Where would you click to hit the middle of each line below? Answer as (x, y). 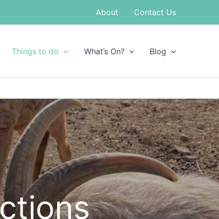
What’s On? (104, 51)
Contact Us (155, 12)
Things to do (35, 51)
